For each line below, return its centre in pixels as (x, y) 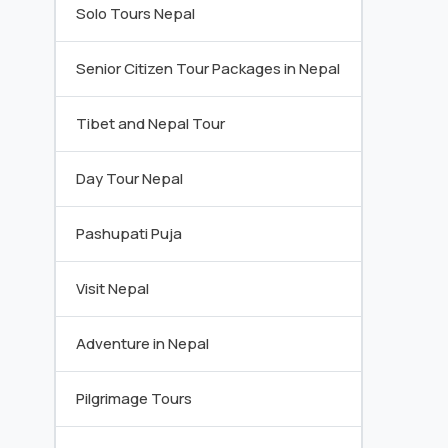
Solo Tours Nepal (135, 13)
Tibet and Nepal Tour (150, 123)
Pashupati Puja (129, 233)
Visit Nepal (112, 288)
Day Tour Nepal (129, 178)
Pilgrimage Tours (134, 398)
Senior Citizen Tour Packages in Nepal (208, 68)
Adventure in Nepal (142, 343)
